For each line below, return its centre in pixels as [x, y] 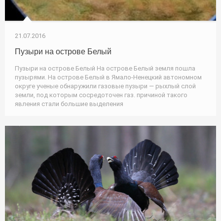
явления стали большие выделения [69, 104]
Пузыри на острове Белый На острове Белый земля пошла [105, 68]
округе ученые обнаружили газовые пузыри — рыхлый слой [105, 86]
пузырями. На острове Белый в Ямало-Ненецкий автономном [108, 77]
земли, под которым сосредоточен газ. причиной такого [101, 95]
